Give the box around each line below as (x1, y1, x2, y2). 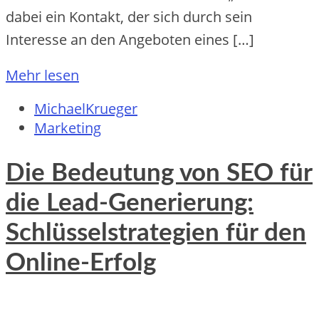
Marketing (34, 118, 101, 138)
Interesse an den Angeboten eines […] (6, 30, 254, 50)
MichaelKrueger (34, 99, 137, 119)
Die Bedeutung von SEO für (6, 160, 313, 186)
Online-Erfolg (6, 250, 156, 276)
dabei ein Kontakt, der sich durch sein (6, 7, 252, 27)
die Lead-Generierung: (6, 190, 253, 216)
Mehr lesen (6, 66, 79, 85)
